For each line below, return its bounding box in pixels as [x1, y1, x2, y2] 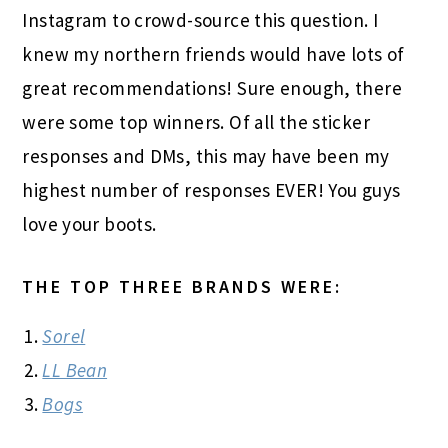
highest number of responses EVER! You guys [22, 178, 401, 203]
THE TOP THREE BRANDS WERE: [22, 275, 343, 299]
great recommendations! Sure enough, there [22, 76, 402, 101]
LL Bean [42, 358, 108, 383]
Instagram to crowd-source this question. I [22, 8, 379, 33]
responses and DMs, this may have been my [22, 144, 390, 169]
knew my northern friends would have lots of [22, 42, 405, 67]
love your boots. [22, 212, 161, 237]
